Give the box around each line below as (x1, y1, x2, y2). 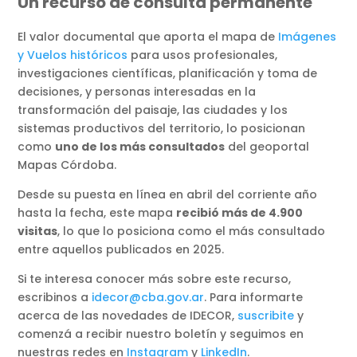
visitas (18, 223, 58, 240)
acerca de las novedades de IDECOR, (18, 308, 238, 324)
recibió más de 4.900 (176, 205, 304, 222)
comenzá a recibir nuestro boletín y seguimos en (18, 326, 304, 343)
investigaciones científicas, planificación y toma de (18, 65, 318, 82)
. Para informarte (204, 289, 304, 306)
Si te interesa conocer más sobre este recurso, (18, 271, 292, 288)
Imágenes (278, 29, 337, 45)
